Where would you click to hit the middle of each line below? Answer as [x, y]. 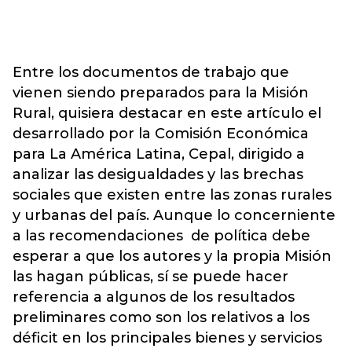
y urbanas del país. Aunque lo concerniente [174, 215]
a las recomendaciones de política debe [161, 235]
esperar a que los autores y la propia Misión [172, 256]
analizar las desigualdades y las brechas [158, 174]
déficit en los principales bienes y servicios [167, 337]
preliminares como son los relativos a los [161, 317]
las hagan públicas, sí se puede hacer [150, 276]
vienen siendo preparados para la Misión [161, 92]
